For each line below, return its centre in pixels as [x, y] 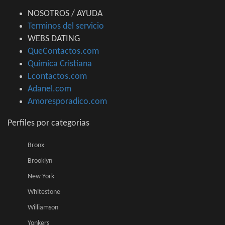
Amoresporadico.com [67, 102]
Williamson [43, 208]
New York [41, 177]
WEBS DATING [54, 39]
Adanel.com [49, 89]
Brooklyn [40, 161]
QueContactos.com [63, 52]
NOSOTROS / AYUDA [65, 14]
